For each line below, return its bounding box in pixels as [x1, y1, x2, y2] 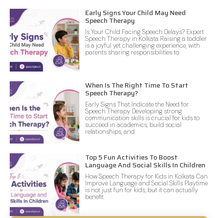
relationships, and [85, 127, 135, 136]
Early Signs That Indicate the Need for [85, 100, 189, 109]
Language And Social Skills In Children [85, 160, 205, 171]
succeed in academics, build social [85, 120, 182, 129]
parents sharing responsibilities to [85, 48, 179, 57]
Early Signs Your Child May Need [85, 7, 186, 18]
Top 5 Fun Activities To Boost [85, 152, 178, 163]
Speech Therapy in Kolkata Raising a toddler [85, 35, 207, 43]
